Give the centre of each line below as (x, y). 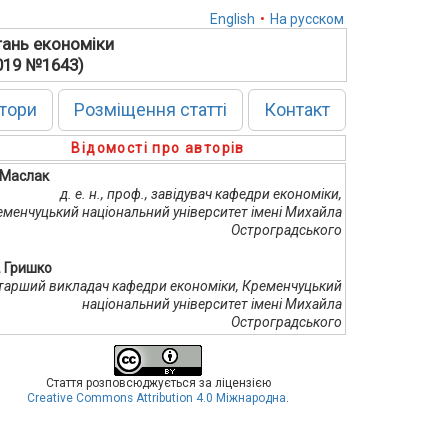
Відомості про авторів (158, 148)
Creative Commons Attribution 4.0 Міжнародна (157, 398)
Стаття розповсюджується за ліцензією (158, 383)
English (232, 19)
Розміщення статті (150, 109)
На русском (306, 19)
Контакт (296, 109)
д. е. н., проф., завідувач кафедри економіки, (201, 194)
